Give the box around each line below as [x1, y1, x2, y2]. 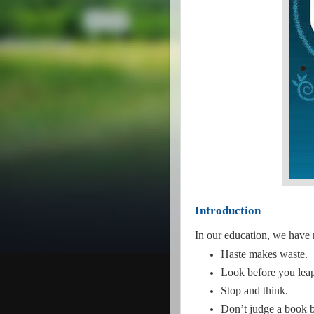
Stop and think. [221, 284, 289, 296]
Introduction [195, 204, 261, 217]
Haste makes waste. [221, 248, 308, 261]
